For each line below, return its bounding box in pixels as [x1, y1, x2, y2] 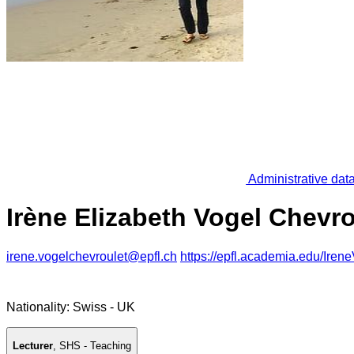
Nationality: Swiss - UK [6, 299, 135, 314]
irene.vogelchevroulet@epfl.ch [6, 249, 177, 263]
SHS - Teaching [59, 340, 131, 352]
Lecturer [13, 340, 53, 352]
